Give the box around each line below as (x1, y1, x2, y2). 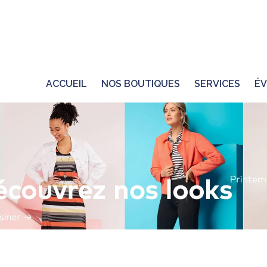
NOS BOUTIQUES (101, 78, 180, 90)
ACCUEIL (46, 78, 87, 90)
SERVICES (194, 78, 240, 90)
